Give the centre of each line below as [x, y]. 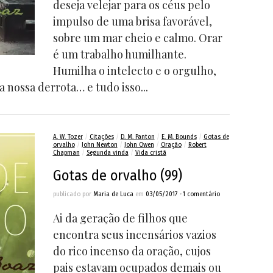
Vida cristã [151, 153]
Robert [197, 145]
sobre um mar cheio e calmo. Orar [137, 38]
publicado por [73, 194]
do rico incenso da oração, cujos [132, 251]
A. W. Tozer [68, 137]
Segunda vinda [107, 153]
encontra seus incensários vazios [134, 235]
